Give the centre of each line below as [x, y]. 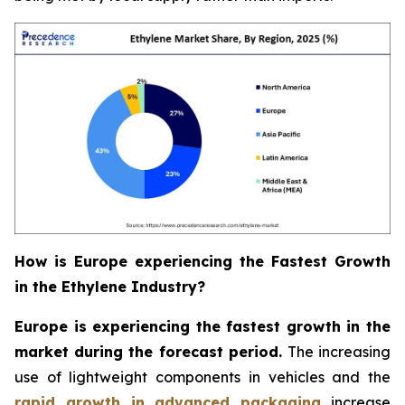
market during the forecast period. [151, 351]
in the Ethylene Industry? [110, 286]
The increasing [339, 351]
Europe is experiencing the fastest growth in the [202, 326]
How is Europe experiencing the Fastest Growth [202, 261]
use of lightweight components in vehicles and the [202, 377]
